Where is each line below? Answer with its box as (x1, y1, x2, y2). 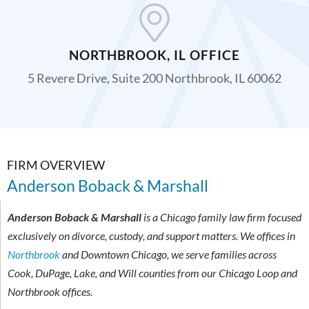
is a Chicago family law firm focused (141, 210, 301, 224)
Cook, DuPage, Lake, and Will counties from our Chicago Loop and (8, 266, 297, 280)
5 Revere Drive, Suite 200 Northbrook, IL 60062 (28, 70, 281, 86)
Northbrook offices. (8, 285, 92, 299)
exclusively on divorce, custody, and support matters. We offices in (8, 229, 295, 243)
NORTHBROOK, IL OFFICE (69, 47, 240, 63)
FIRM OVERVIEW (7, 157, 105, 173)
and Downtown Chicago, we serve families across (60, 248, 277, 261)
